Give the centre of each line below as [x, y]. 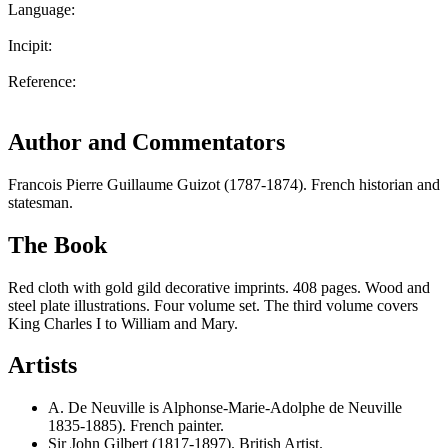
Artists [42, 365]
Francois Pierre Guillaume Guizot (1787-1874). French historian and [224, 184]
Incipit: [30, 45]
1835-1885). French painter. [136, 426]
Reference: [42, 81]
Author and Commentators [146, 141]
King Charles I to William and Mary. [123, 323]
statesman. [40, 202]
